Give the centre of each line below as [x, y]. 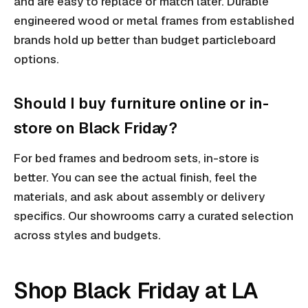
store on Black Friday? [96, 128]
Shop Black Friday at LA [136, 291]
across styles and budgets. [87, 235]
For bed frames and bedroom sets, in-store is [136, 158]
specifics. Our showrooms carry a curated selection [154, 216]
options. [36, 59]
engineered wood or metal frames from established [154, 21]
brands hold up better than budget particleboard [145, 40]
